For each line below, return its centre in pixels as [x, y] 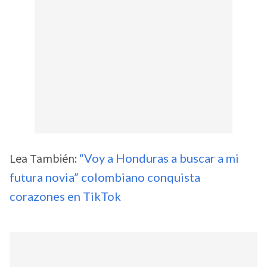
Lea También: [44, 159]
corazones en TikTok [65, 196]
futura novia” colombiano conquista [105, 177]
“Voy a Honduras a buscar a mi [159, 158]
